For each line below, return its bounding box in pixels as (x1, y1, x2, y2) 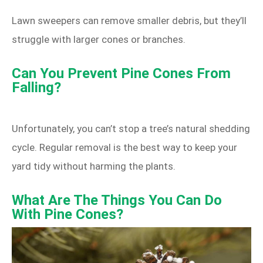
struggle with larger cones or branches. (12, 33, 186, 46)
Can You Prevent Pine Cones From (12, 65, 231, 82)
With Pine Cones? (12, 206, 123, 223)
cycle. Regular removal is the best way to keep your (12, 141, 237, 154)
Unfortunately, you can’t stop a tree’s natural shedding (12, 123, 250, 135)
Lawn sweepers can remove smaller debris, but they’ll (12, 15, 247, 27)
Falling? (12, 79, 61, 96)
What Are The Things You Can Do (12, 192, 222, 209)
